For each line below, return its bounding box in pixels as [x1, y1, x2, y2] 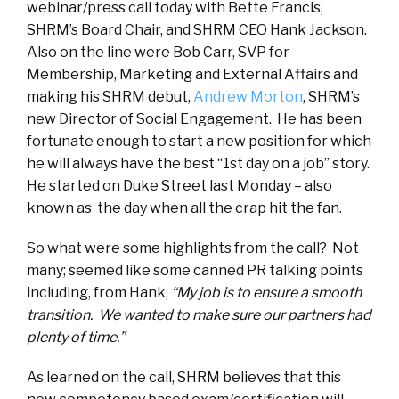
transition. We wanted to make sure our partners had [27, 306, 371, 324]
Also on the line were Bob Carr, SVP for [27, 44, 289, 61]
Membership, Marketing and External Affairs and [27, 66, 358, 84]
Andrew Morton [193, 88, 303, 106]
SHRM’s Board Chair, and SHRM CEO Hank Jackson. [27, 21, 367, 39]
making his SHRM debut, [27, 88, 193, 106]
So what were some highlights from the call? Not [27, 240, 359, 257]
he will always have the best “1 [27, 155, 230, 173]
